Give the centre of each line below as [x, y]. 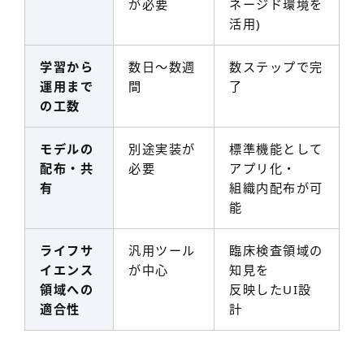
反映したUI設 [271, 289]
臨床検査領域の [276, 250]
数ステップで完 [276, 66]
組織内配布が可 [276, 187]
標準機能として [276, 148]
